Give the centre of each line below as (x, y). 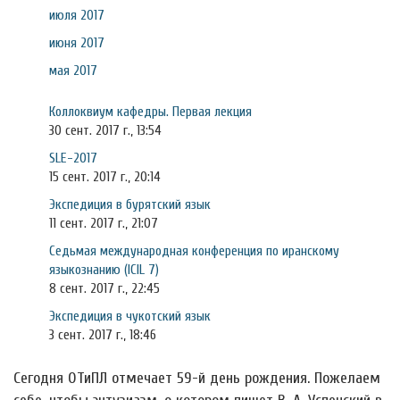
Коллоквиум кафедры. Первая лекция (150, 112)
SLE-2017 (73, 158)
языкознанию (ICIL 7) (104, 270)
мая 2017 (73, 71)
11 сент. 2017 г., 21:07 (104, 223)
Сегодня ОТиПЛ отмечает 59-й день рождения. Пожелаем (197, 378)
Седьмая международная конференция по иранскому (194, 251)
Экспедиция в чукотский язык (130, 316)
